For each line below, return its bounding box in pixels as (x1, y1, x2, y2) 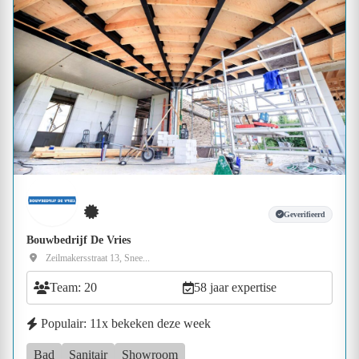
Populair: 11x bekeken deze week (41, 317, 211, 331)
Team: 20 (50, 280, 97, 295)
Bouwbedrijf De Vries (26, 234, 131, 247)
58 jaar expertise (194, 280, 276, 295)
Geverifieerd (284, 209, 325, 219)
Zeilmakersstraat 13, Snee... (46, 252, 150, 264)
